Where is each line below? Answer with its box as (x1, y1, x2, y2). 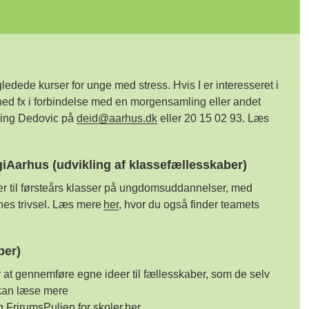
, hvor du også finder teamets (118, 199, 259, 210)
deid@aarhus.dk (76, 112, 157, 124)
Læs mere (52, 199, 103, 210)
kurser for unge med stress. (35, 79, 173, 91)
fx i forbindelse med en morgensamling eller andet (14, 96, 261, 108)
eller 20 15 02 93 (157, 112, 242, 124)
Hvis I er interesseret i (172, 79, 279, 91)
